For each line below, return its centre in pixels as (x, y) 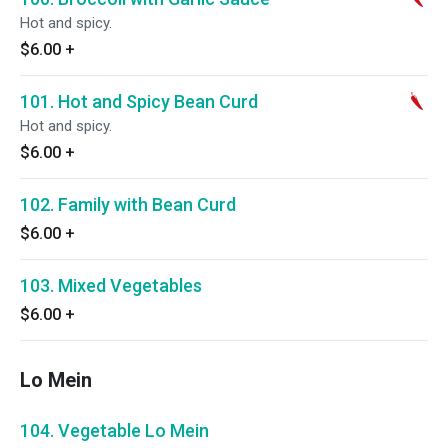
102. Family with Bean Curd (128, 204)
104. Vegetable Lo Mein (114, 430)
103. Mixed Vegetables (111, 285)
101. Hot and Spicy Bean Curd (139, 101)
